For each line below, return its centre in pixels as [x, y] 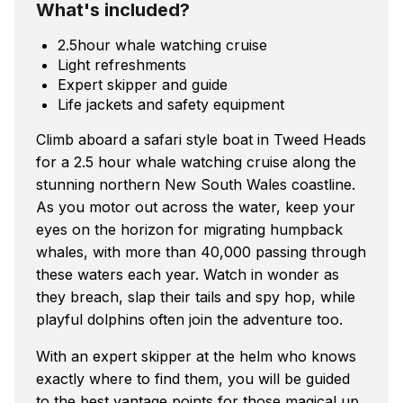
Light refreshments [122, 64]
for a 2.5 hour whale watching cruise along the [196, 161]
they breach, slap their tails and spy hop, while [196, 296]
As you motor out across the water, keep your [196, 206]
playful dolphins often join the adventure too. [189, 319]
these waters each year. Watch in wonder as [188, 274]
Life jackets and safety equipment [171, 104]
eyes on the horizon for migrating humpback [189, 229]
